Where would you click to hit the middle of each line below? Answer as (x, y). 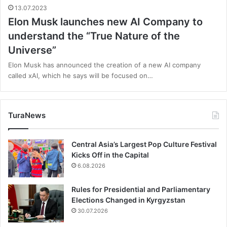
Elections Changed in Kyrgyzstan (128, 200)
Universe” (32, 50)
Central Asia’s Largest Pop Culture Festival (144, 144)
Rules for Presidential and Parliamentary (141, 190)
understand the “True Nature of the (94, 36)
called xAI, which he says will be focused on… (81, 76)
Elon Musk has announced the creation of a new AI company (104, 65)
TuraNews (27, 116)
